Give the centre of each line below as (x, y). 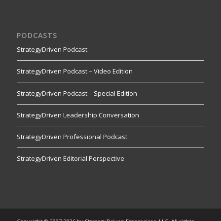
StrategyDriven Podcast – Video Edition (74, 71)
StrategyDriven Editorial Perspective (70, 158)
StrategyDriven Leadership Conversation (78, 115)
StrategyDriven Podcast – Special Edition (77, 93)
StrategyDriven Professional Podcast (72, 136)
